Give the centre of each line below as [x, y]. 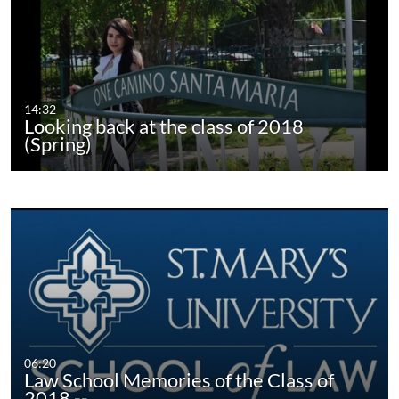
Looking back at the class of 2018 [164, 126]
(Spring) [58, 144]
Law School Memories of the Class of [179, 380]
